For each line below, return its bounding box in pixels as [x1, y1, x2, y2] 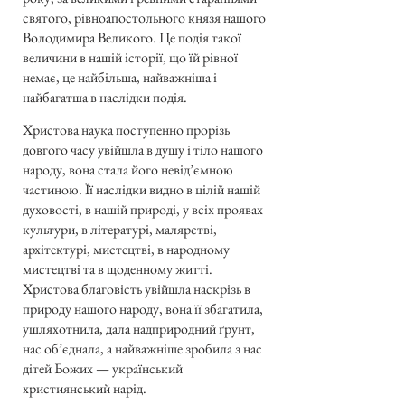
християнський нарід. [23, 379, 146, 399]
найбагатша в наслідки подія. [23, 87, 187, 107]
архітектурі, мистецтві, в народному [23, 240, 230, 259]
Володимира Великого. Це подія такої [23, 27, 241, 47]
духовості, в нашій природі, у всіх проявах [23, 200, 263, 220]
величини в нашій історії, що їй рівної [23, 47, 238, 67]
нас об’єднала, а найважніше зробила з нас [23, 339, 262, 359]
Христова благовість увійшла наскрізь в [23, 279, 250, 299]
